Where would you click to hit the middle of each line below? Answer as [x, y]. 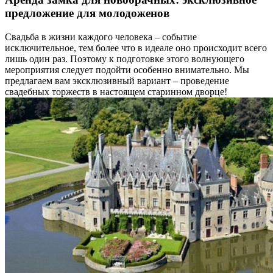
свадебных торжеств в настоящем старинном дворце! [116, 92]
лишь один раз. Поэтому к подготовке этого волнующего [125, 59]
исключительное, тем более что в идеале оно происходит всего [136, 48]
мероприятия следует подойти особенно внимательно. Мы [127, 70]
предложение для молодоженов [87, 13]
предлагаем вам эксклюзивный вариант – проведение [117, 81]
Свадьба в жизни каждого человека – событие [101, 37]
